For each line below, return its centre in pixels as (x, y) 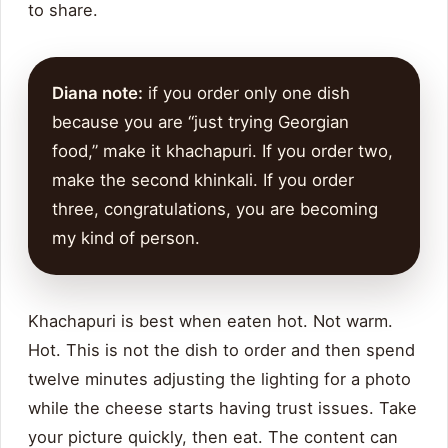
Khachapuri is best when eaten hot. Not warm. (210, 321)
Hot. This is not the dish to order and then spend (221, 350)
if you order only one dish (246, 93)
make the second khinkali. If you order (203, 180)
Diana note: (97, 93)
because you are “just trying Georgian (200, 122)
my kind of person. (126, 238)
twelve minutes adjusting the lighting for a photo (219, 379)
